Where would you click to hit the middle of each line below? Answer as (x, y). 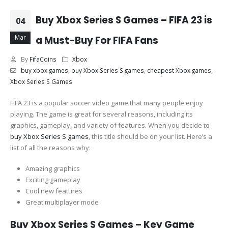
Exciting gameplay (53, 179)
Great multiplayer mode (62, 202)
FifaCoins (43, 59)
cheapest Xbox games (179, 70)
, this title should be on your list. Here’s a (150, 136)
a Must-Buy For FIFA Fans (97, 40)
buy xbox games (44, 70)
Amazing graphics (52, 168)
